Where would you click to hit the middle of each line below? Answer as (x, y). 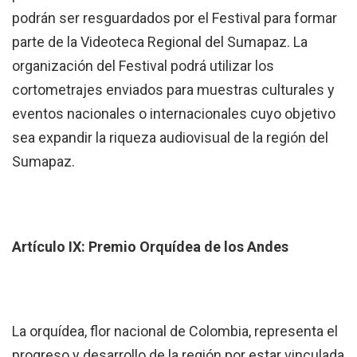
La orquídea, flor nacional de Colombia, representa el (175, 331)
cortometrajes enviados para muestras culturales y (173, 89)
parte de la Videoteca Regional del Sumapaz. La (160, 41)
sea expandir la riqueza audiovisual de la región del (170, 137)
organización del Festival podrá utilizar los (143, 65)
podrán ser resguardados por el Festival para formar (175, 18)
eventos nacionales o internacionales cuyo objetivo (174, 113)
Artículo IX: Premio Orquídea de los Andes (150, 246)
